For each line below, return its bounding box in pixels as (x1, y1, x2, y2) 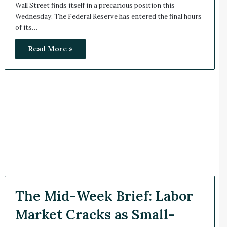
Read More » (27, 44, 73, 54)
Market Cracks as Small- (15, 205, 175, 223)
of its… (15, 23, 37, 32)
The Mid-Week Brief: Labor (15, 186, 193, 204)
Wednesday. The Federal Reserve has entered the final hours (15, 12, 202, 21)
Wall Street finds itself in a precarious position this (15, 1, 175, 10)
